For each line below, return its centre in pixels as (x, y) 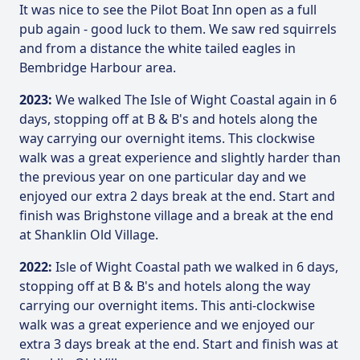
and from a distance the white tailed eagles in (157, 48)
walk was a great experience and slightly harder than (180, 157)
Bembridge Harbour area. (98, 67)
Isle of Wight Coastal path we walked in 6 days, (195, 267)
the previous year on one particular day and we (163, 177)
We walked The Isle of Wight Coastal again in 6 (194, 100)
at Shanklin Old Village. (89, 235)
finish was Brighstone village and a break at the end (176, 215)
